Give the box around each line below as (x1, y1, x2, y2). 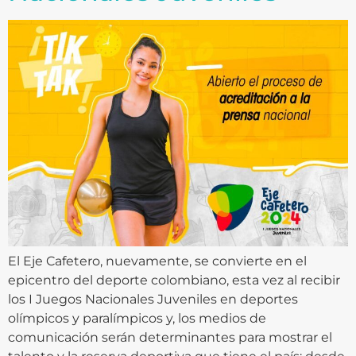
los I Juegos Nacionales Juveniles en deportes (8, 291, 298, 307)
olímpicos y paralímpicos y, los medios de (8, 310, 266, 326)
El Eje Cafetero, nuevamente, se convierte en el (8, 253, 307, 269)
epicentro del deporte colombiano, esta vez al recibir (8, 272, 340, 288)
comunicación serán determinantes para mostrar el (8, 329, 332, 345)
